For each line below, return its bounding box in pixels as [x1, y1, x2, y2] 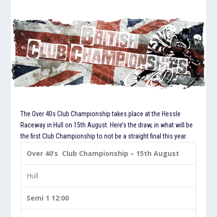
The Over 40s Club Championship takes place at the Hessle [20, 109, 181, 118]
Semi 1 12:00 [27, 193, 69, 202]
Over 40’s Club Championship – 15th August [27, 148, 180, 158]
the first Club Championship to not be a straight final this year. [20, 132, 187, 140]
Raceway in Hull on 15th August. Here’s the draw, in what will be [20, 121, 193, 129]
